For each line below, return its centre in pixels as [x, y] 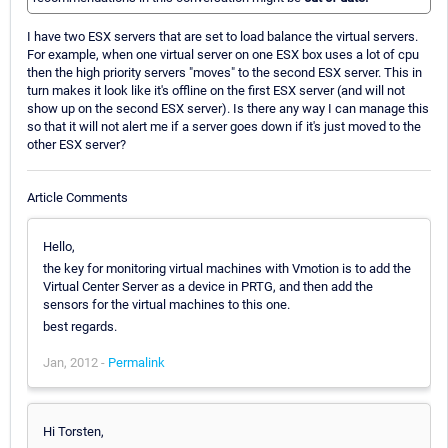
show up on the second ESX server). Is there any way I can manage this [228, 109]
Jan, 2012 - [75, 362]
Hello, [59, 246]
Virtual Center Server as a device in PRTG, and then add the [208, 286]
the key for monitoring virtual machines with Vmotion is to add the [227, 268]
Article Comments [77, 197]
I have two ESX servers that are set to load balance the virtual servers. [222, 37]
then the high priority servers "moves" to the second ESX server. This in [224, 73]
